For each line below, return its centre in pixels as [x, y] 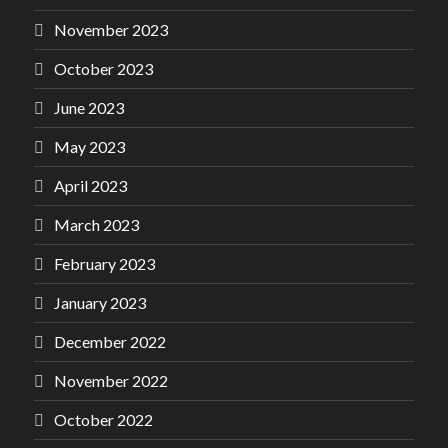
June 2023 [89, 107]
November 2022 [111, 380]
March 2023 [96, 224]
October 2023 [103, 68]
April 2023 [90, 185]
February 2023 [104, 263]
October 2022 [103, 419]
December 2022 [110, 341]
